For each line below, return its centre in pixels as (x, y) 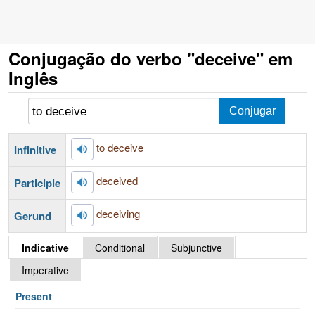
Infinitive (35, 149)
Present (34, 296)
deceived (117, 180)
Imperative (45, 270)
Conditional (120, 247)
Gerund (33, 216)
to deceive (120, 147)
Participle (37, 182)
